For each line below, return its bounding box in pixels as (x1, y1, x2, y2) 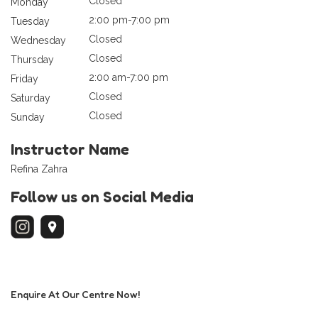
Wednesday (11, 35, 66, 47)
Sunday (11, 111, 45, 124)
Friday (11, 73, 38, 85)
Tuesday (11, 16, 50, 28)
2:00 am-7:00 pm (89, 72, 168, 84)
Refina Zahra (11, 163, 67, 175)
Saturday (11, 92, 50, 104)
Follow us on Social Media (11, 187, 194, 207)
